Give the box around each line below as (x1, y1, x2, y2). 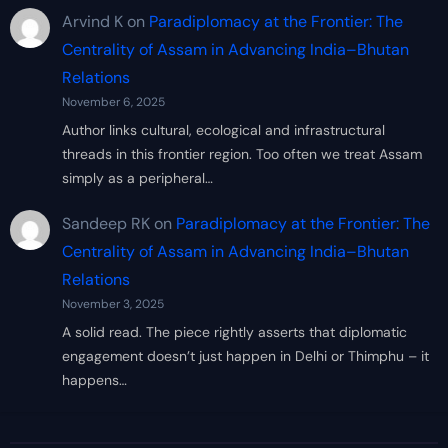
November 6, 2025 (61, 94, 165, 111)
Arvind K (61, 11, 123, 33)
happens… (61, 370, 127, 389)
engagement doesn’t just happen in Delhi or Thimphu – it (61, 346, 429, 365)
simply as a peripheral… (61, 169, 213, 188)
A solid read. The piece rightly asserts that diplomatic (61, 322, 407, 341)
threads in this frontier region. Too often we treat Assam (61, 145, 422, 164)
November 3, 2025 (61, 295, 164, 312)
